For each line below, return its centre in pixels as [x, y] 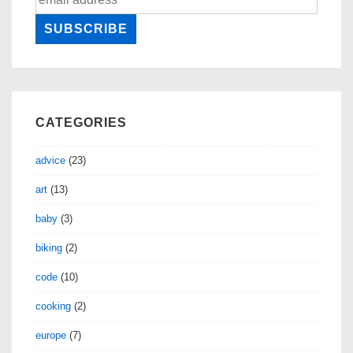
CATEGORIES [81, 122]
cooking [53, 306]
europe [51, 335]
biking [49, 247]
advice [50, 160]
